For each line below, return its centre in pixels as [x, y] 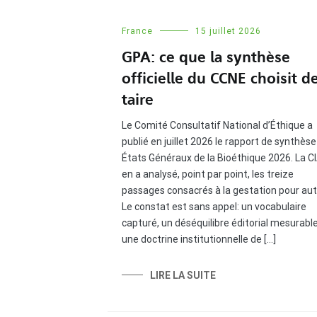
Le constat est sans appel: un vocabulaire [214, 206]
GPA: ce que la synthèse [206, 57]
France [137, 31]
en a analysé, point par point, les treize [208, 174]
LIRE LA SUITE [183, 275]
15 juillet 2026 [228, 31]
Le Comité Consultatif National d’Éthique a [217, 125]
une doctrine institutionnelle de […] [199, 239]
